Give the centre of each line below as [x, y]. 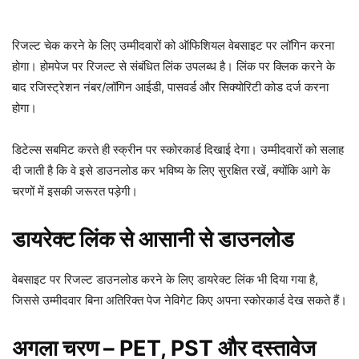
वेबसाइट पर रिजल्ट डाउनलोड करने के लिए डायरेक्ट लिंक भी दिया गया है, [165, 279]
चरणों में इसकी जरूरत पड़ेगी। [75, 191]
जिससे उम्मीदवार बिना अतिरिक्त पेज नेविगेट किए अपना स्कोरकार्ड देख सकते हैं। [179, 300]
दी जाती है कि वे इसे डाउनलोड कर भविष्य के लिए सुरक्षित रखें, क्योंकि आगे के [171, 170]
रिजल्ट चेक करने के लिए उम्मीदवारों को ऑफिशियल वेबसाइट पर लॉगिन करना [173, 45]
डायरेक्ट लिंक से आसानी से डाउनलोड [153, 239]
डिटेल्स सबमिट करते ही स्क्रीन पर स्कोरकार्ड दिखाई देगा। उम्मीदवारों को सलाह [178, 149]
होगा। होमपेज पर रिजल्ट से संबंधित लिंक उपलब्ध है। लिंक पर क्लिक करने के [173, 66]
